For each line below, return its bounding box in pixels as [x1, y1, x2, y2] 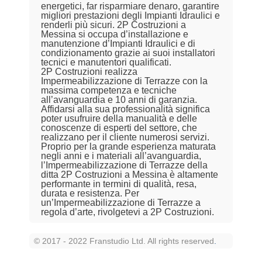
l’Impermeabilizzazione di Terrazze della [41, 160, 208, 170]
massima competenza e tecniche [41, 85, 177, 95]
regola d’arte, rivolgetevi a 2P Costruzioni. [41, 207, 214, 217]
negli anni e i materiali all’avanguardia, [41, 151, 201, 161]
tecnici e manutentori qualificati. [41, 57, 171, 67]
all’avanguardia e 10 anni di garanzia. [41, 95, 197, 105]
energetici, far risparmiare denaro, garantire [41, 1, 219, 11]
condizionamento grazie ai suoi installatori [41, 48, 215, 58]
